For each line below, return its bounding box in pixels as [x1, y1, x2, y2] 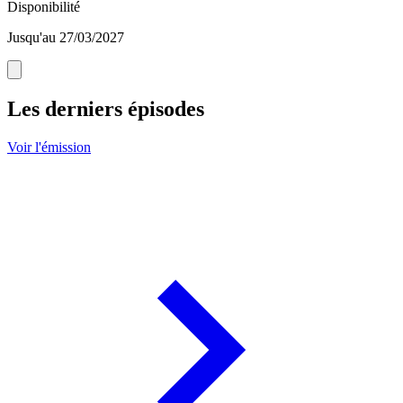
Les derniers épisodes [7, 97, 204, 121]
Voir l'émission [7, 139, 91, 156]
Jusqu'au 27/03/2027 [7, 30, 124, 46]
